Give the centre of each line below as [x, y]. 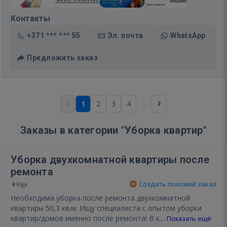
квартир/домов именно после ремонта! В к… [88, 218]
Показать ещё [188, 218]
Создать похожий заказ [177, 184]
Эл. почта [125, 35]
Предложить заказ [63, 58]
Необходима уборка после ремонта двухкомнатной [100, 198]
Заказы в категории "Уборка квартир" [113, 130]
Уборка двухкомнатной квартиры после [110, 159]
